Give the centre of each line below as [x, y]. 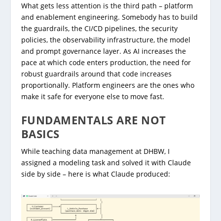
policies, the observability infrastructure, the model [106, 39]
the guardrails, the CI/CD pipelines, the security [99, 28]
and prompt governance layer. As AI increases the [103, 51]
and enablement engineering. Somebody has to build [109, 17]
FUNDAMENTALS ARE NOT [93, 120]
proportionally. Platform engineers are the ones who [108, 85]
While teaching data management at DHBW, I [95, 151]
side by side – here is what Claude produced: [95, 174]
